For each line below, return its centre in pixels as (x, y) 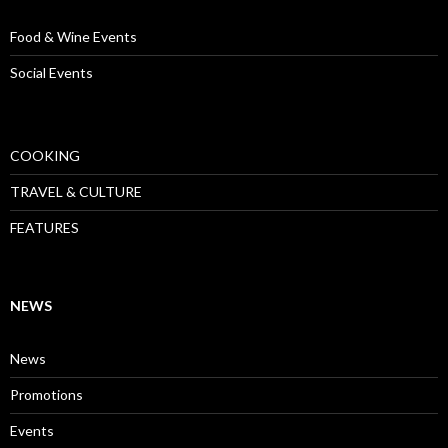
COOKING (45, 155)
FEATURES (44, 227)
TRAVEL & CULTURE (76, 191)
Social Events (51, 72)
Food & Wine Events (73, 36)
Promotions (46, 394)
